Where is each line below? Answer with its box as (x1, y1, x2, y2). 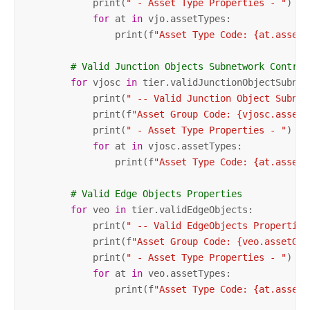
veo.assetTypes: (142, 267, 231, 279)
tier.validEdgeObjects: (125, 203, 253, 215)
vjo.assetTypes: (142, 12, 231, 24)
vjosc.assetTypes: (142, 140, 242, 152)
